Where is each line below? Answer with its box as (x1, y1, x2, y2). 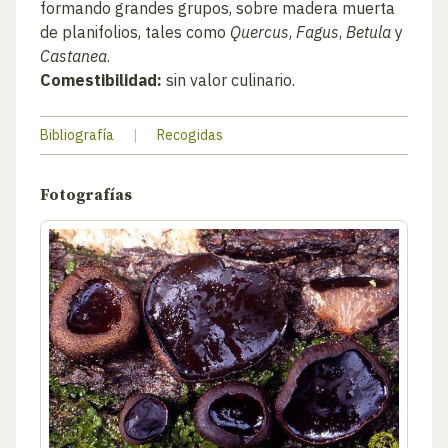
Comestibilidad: (40, 70, 162, 90)
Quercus (230, 22, 289, 42)
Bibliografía (40, 126, 114, 144)
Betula (346, 22, 391, 42)
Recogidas (157, 126, 223, 144)
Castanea (40, 46, 107, 66)
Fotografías (40, 186, 132, 205)
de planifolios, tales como (40, 22, 230, 42)
